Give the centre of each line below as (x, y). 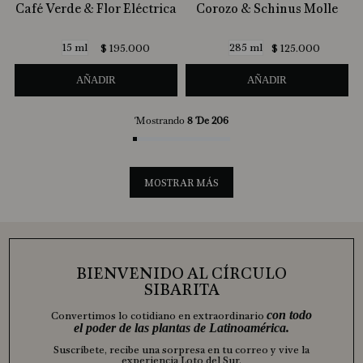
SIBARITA (181, 290)
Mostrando (161, 121)
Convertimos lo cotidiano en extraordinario (158, 316)
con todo (289, 315)
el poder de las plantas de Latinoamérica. (181, 328)
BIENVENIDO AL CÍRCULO (181, 274)
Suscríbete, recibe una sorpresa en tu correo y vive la (181, 350)
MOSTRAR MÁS (181, 183)
